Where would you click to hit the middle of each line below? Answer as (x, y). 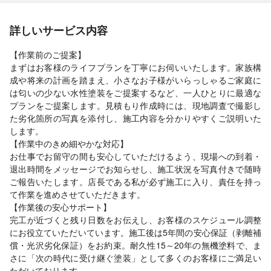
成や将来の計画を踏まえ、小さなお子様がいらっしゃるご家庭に (135, 80)
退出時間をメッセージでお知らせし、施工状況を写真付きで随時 (135, 169)
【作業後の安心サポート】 (60, 207)
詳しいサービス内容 (59, 30)
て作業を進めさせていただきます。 (77, 194)
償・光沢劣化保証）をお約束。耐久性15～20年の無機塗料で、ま (135, 245)
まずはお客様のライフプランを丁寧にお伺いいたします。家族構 (135, 67)
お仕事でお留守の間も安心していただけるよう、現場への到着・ (135, 156)
